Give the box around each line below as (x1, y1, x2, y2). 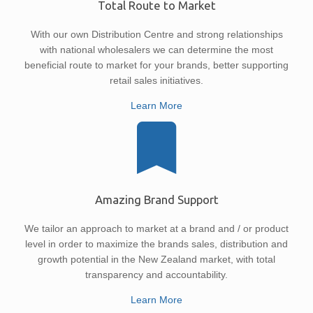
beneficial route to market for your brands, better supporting (24, 59, 289, 71)
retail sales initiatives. (110, 75, 203, 87)
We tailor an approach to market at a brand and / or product (24, 222, 289, 234)
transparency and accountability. (85, 268, 228, 280)
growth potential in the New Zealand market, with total (38, 253, 275, 265)
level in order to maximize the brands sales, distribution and (25, 238, 288, 249)
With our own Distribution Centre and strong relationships (30, 29, 283, 41)
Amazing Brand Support (94, 192, 219, 206)
